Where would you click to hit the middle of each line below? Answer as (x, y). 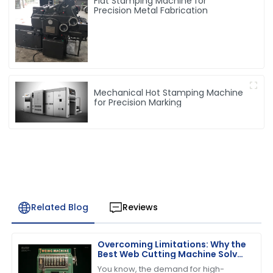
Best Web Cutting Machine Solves (173, 254)
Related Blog (59, 207)
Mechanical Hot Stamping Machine (169, 93)
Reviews (140, 207)
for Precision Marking (138, 103)
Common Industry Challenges (164, 264)
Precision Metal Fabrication (151, 11)
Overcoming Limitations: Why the (172, 244)
